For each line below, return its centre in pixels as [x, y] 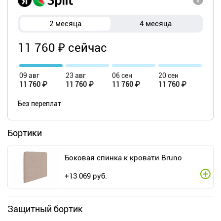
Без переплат [39, 104]
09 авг [29, 76]
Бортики [25, 133]
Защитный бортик [45, 209]
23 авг [76, 76]
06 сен [122, 76]
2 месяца [65, 24]
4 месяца [156, 24]
